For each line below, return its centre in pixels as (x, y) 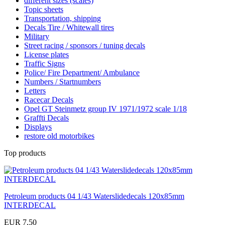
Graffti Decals (46, 118)
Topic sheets (44, 9)
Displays (38, 127)
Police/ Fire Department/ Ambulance (82, 72)
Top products (25, 153)
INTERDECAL (30, 205)
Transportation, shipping (63, 18)
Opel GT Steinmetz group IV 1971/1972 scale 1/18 (105, 108)
